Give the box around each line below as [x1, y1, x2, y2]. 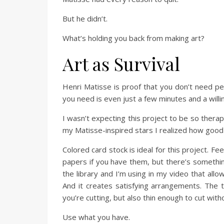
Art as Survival [62, 51, 180, 75]
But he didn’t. [62, 13, 107, 23]
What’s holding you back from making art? [62, 33, 204, 43]
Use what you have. [62, 212, 130, 222]
